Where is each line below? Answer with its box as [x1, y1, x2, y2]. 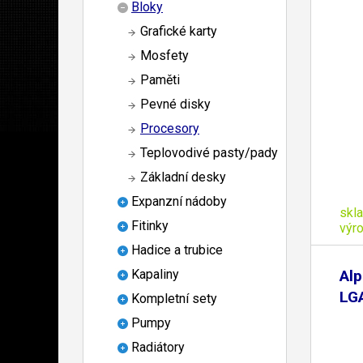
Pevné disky [140, 96, 211, 113]
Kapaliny [131, 267, 179, 283]
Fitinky [131, 218, 169, 234]
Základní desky [140, 169, 226, 186]
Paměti [140, 72, 180, 88]
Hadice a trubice [131, 242, 223, 258]
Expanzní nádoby [131, 194, 227, 210]
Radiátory [131, 340, 185, 356]
